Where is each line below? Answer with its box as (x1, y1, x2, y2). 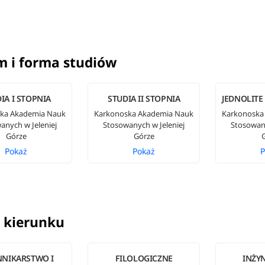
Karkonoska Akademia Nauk (94, 108, 194, 119)
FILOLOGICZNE (115, 253, 173, 264)
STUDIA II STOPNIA (108, 93, 180, 105)
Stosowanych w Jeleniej (103, 119, 185, 131)
